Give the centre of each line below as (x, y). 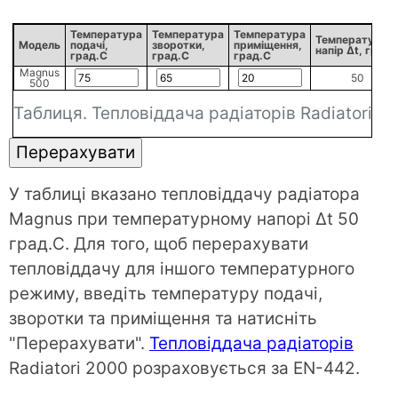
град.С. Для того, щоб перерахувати (159, 244)
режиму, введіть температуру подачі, (166, 294)
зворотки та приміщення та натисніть (163, 318)
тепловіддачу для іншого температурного (182, 269)
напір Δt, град (354, 50)
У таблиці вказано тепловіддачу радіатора (184, 194)
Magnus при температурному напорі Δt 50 (184, 219)
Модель (40, 45)
